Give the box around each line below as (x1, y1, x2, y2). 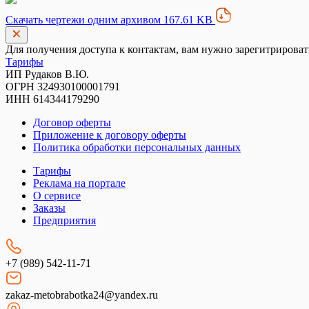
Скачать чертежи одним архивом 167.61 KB (6, 14, 215, 26)
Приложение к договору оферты (33, 129, 186, 141)
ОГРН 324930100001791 (6, 81, 120, 92)
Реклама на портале (33, 177, 126, 189)
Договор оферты (33, 117, 111, 128)
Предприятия (33, 215, 96, 226)
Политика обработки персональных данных (33, 141, 241, 153)
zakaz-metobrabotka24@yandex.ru (6, 289, 158, 301)
